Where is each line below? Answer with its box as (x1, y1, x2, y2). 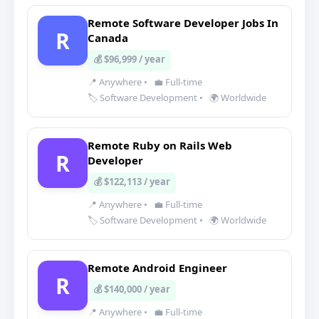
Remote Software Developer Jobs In (88, 16, 278, 30)
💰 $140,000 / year (93, 283, 170, 296)
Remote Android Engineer (88, 261, 227, 275)
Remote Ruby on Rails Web (88, 138, 232, 152)
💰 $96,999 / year (93, 53, 165, 66)
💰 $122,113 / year (93, 175, 170, 188)
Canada (88, 31, 128, 45)
